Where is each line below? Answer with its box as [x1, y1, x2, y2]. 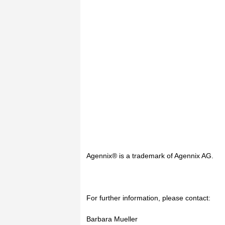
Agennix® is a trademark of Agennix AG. [86, 152, 213, 160]
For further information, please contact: [86, 194, 210, 202]
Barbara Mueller [86, 215, 138, 223]
